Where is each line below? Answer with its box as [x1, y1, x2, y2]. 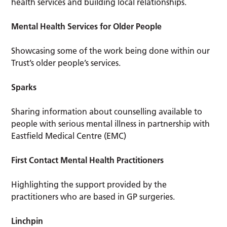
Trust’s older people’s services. [11, 58, 121, 68]
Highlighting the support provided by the [11, 179, 167, 190]
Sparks [11, 82, 37, 93]
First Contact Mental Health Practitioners [11, 155, 164, 166]
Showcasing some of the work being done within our [11, 46, 210, 56]
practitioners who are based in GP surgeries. [11, 192, 175, 202]
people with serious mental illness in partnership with [11, 119, 210, 129]
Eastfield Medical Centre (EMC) [11, 131, 127, 141]
